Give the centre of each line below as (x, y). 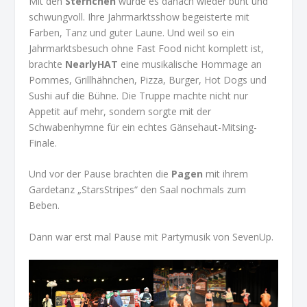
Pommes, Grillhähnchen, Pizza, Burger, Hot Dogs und (148, 79)
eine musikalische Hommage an (190, 64)
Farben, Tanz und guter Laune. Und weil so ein (132, 32)
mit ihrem (226, 174)
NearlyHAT (92, 64)
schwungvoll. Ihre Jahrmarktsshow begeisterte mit (139, 16)
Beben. (45, 206)
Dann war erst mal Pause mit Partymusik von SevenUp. (151, 236)
